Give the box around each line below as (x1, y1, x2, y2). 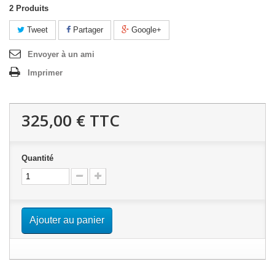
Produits (16, 4, 48, 13)
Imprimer (28, 68, 63, 77)
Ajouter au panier (29, 215, 104, 225)
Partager (71, 25, 103, 34)
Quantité (21, 153, 53, 163)
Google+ (129, 25, 161, 34)
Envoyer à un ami (28, 50, 95, 59)
